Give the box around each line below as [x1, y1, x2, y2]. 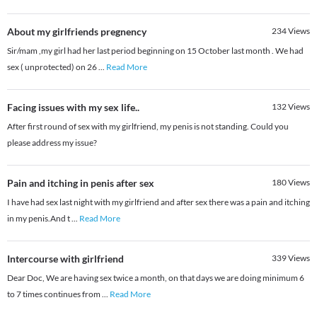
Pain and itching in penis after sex [7, 177, 154, 190]
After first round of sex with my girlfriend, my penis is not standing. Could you [7, 121, 289, 132]
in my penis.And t [7, 213, 71, 224]
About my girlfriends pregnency [7, 25, 146, 38]
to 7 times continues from [7, 289, 102, 300]
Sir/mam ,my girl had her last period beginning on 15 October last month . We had [7, 45, 304, 57]
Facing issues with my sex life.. [7, 101, 139, 114]
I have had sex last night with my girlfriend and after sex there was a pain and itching [7, 197, 310, 208]
